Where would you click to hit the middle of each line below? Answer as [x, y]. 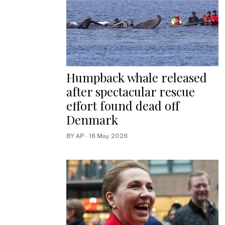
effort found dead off [123, 106]
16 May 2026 [108, 136]
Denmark [92, 120]
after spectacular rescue [131, 92]
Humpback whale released [137, 78]
